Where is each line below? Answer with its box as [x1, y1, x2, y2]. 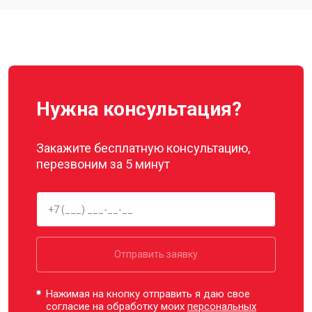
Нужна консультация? [36, 97, 242, 120]
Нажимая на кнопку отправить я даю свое [46, 288, 251, 300]
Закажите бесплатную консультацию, [36, 141, 250, 155]
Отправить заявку [114, 249, 198, 260]
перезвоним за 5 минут [36, 157, 170, 171]
